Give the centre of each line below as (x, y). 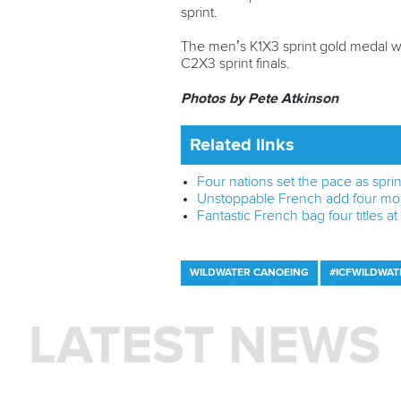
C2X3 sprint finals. (235, 64)
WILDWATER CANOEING (249, 273)
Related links (242, 145)
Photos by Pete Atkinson (260, 99)
